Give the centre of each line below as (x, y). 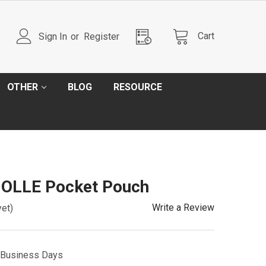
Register (102, 36)
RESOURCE (138, 87)
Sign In (53, 36)
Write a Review (183, 208)
